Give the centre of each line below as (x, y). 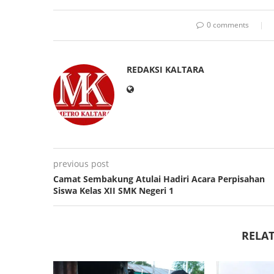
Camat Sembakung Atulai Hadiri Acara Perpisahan (159, 179)
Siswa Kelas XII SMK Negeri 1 (113, 190)
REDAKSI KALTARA (165, 69)
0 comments (228, 24)
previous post (81, 163)
